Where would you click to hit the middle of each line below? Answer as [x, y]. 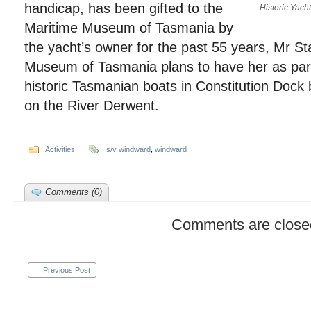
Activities [60, 149]
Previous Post [67, 270]
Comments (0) [74, 192]
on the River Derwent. [92, 106]
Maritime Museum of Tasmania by [129, 28]
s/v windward [128, 149]
